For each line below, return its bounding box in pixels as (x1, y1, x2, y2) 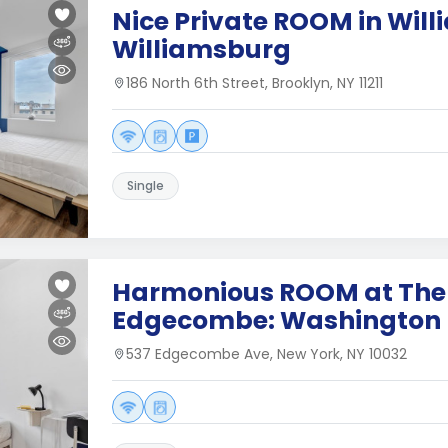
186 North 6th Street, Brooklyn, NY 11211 (126, 73, 383, 93)
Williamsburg (112, 32, 291, 67)
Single (127, 177, 164, 194)
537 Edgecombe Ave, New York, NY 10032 (126, 344, 407, 364)
